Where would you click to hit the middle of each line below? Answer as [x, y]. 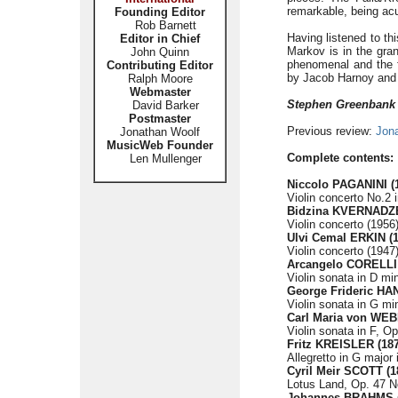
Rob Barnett [165, 25]
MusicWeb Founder [160, 145]
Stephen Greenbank [341, 104]
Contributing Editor [160, 65]
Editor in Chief [160, 39]
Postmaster [160, 119]
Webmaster [160, 92]
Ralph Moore [160, 79]
